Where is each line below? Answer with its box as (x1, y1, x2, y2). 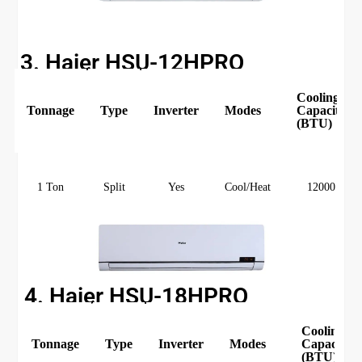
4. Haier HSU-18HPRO (24, 283, 249, 310)
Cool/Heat (225, 181, 271, 194)
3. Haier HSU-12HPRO (20, 49, 245, 77)
